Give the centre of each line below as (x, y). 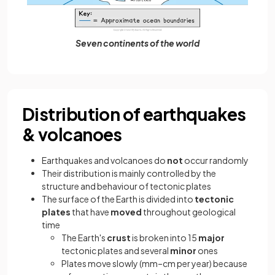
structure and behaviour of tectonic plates (126, 186)
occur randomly (216, 160)
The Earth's (84, 237)
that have (91, 211)
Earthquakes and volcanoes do (104, 160)
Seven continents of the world (137, 43)
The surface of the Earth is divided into (118, 199)
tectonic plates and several (116, 250)
